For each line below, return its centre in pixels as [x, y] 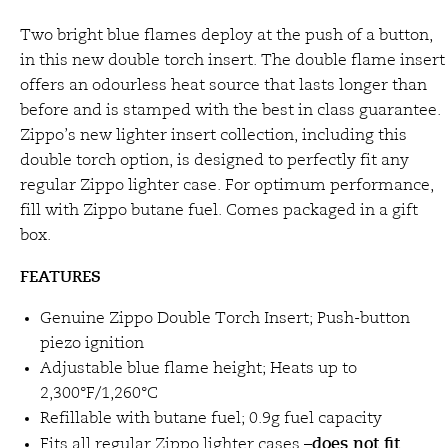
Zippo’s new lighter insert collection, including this [213, 136]
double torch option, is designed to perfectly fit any [214, 161]
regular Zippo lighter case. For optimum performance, [227, 186]
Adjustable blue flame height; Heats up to [198, 369]
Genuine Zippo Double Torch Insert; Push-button [225, 319]
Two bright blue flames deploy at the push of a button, [226, 36]
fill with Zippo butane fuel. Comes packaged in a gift [219, 211]
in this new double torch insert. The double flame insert [232, 61]
